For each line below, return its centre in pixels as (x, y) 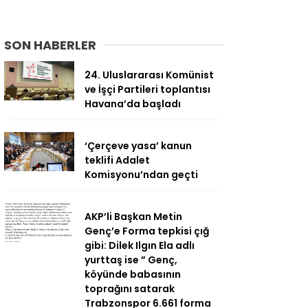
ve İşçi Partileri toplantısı (147, 89)
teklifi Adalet (117, 160)
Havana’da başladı (133, 103)
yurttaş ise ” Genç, (131, 260)
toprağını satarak (130, 288)
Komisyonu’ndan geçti (141, 174)
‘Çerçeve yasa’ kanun (138, 145)
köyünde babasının (133, 274)
